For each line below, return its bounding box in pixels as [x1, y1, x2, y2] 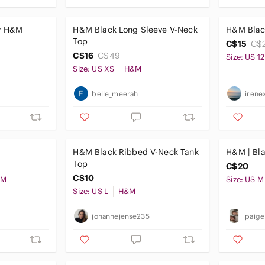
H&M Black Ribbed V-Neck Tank [73, 147, 199, 157]
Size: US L [73, 186, 108, 196]
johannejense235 [92, 211, 150, 221]
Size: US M [226, 174, 264, 185]
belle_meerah [92, 89, 138, 98]
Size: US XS [73, 64, 115, 74]
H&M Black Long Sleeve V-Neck [73, 24, 198, 35]
